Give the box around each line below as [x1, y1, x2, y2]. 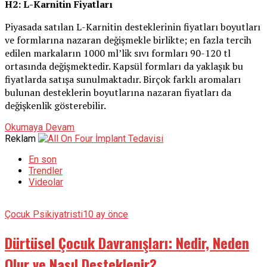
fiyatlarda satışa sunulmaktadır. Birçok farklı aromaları [5, 73, 241, 86]
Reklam [5, 133, 36, 145]
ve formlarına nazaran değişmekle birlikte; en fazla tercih [5, 33, 252, 47]
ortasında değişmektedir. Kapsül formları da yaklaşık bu [5, 60, 243, 73]
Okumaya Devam [5, 122, 74, 133]
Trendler [29, 165, 63, 177]
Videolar [29, 176, 63, 188]
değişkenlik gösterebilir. [5, 99, 106, 113]
